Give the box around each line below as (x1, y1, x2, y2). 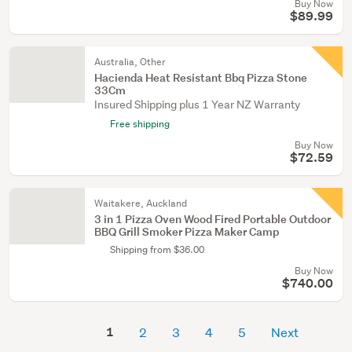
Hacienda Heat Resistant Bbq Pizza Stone (94, 70, 307, 85)
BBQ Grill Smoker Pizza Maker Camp (94, 224, 279, 239)
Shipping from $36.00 (110, 243, 204, 256)
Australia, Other (94, 55, 166, 68)
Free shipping (110, 117, 170, 130)
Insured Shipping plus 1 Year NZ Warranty (94, 97, 300, 112)
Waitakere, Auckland (94, 196, 187, 210)
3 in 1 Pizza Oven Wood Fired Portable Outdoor (94, 211, 331, 226)
